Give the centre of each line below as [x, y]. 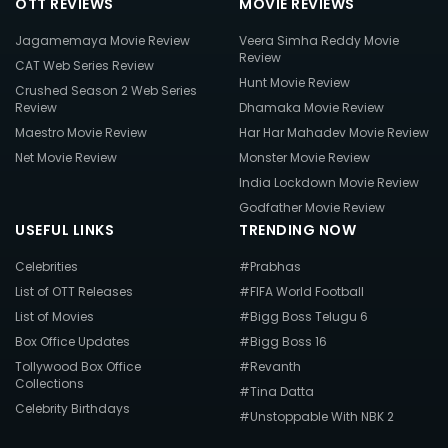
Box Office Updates [72, 342]
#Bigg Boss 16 [283, 342]
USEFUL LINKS [64, 230]
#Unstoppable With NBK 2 [316, 417]
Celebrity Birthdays [72, 409]
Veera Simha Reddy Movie [319, 41]
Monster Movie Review [304, 158]
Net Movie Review [66, 158]
